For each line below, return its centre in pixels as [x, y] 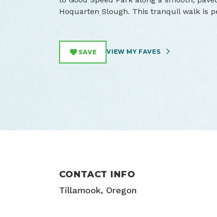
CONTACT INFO [97, 174]
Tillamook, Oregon [98, 190]
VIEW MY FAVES [134, 51]
